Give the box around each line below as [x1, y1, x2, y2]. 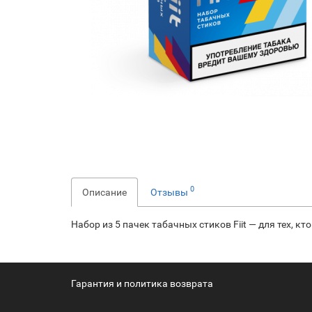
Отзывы [150, 186, 190, 198]
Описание [82, 186, 127, 198]
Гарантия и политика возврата [71, 277, 213, 289]
